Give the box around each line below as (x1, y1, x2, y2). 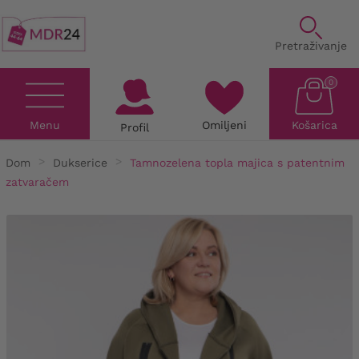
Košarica (291, 119, 337, 132)
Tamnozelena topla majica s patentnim (130, 155, 345, 169)
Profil (120, 121, 149, 135)
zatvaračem (6, 175, 69, 188)
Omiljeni (202, 119, 247, 132)
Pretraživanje (275, 38, 347, 52)
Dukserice (53, 155, 107, 169)
